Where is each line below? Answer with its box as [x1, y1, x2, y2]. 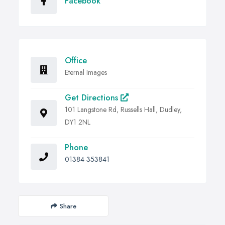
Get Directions [65, 92, 121, 104]
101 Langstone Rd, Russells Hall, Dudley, [65, 104, 182, 115]
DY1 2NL [65, 117, 90, 128]
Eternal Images [65, 67, 107, 78]
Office [65, 55, 87, 67]
